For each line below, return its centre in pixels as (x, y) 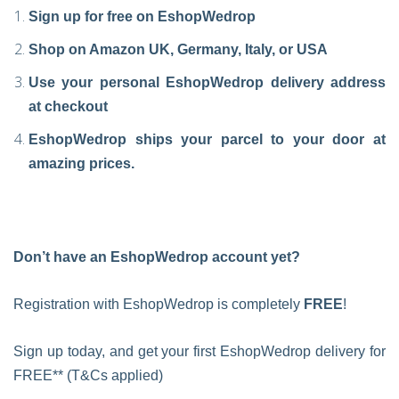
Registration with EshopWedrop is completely (159, 304)
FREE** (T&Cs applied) (88, 375)
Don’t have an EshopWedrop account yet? (157, 257)
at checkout (68, 106)
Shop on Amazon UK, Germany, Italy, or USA (178, 49)
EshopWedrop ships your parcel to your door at (207, 139)
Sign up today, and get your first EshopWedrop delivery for (199, 351)
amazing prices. (81, 163)
